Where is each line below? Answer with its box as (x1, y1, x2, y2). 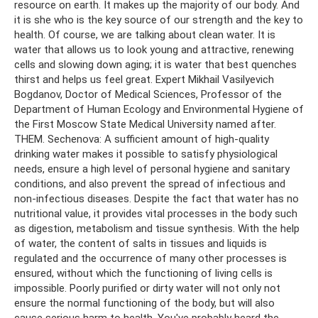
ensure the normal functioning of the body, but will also (14, 296, 275, 309)
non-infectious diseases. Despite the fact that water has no (14, 192, 299, 205)
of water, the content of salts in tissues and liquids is (14, 236, 267, 250)
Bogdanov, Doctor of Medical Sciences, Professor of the (14, 87, 282, 101)
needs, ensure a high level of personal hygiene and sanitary (14, 162, 290, 175)
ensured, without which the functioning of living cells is (14, 266, 273, 280)
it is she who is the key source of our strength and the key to (14, 13, 303, 26)
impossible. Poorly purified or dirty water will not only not (14, 281, 280, 295)
